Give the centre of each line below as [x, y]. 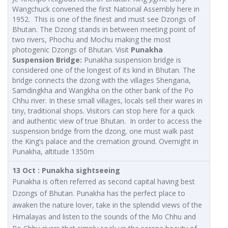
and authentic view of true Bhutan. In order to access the [107, 121]
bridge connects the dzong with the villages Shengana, [102, 80]
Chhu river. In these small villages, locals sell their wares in [107, 101]
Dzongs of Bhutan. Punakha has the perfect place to [99, 193]
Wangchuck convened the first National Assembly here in [106, 9]
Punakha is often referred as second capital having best [104, 182]
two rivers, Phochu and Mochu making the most [92, 40]
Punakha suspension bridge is [132, 60]
